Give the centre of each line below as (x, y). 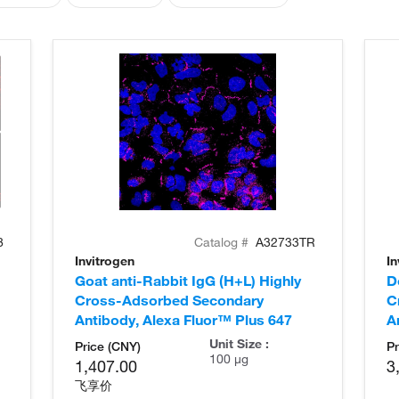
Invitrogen (105, 261)
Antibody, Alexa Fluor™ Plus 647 (183, 319)
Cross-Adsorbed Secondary (169, 300)
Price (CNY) (108, 346)
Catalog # (223, 242)
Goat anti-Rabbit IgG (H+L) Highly (188, 280)
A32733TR (285, 242)
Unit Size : (239, 343)
